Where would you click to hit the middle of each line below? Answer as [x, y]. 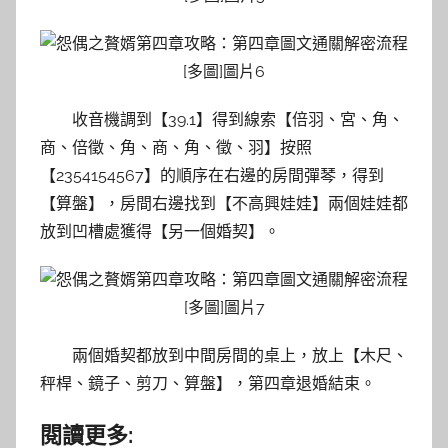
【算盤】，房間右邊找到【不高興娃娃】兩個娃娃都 [224, 204]
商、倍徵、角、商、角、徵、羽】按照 [176, 148]
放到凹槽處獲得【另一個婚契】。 [160, 232]
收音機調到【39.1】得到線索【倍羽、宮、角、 [238, 120]
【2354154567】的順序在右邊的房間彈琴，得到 [212, 176]
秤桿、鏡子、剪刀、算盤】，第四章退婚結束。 [208, 384]
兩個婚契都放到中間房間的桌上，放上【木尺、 [240, 356]
